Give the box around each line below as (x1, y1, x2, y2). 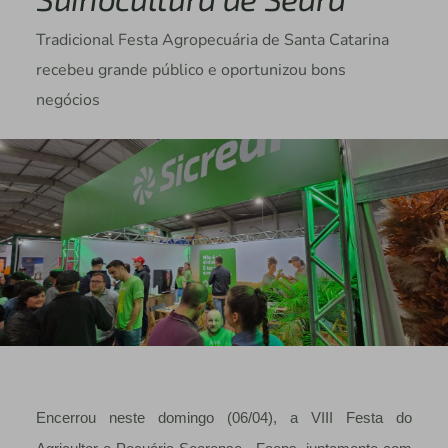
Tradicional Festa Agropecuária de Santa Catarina (35, 29, 389, 52)
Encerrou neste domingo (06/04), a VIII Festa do (35, 409, 413, 426)
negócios (35, 89, 100, 112)
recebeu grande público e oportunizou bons (35, 59, 346, 82)
